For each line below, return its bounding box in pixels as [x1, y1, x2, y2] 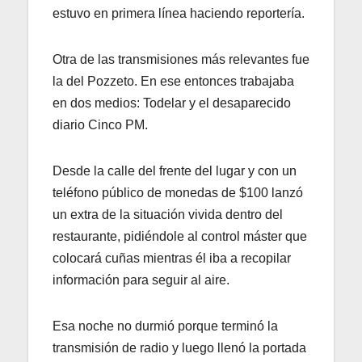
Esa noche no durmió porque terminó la [53, 318, 278, 333]
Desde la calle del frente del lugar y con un [53, 163, 297, 178]
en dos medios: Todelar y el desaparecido [53, 95, 291, 110]
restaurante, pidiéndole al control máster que [53, 229, 307, 243]
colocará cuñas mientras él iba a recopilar [53, 250, 291, 265]
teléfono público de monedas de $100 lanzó [53, 185, 303, 200]
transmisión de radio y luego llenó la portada [53, 340, 306, 355]
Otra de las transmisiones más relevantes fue [53, 52, 309, 66]
